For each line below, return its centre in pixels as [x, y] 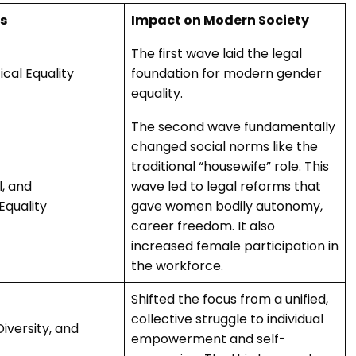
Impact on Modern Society [220, 21]
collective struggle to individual [227, 319]
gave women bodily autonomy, [227, 207]
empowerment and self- [209, 339]
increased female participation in [235, 246]
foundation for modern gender [226, 74]
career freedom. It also [203, 226]
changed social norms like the [224, 147]
